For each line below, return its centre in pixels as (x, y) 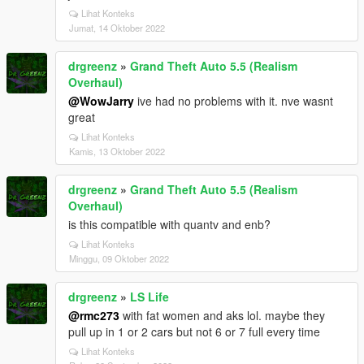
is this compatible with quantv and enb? (169, 224)
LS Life (149, 297)
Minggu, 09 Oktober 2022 (119, 258)
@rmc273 (94, 315)
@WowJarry (101, 101)
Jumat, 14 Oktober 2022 (117, 28)
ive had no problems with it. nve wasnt (234, 101)
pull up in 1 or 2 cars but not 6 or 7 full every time (194, 331)
